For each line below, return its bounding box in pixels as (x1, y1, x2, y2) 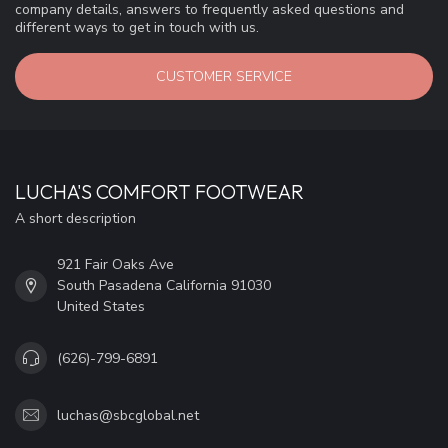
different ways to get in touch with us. (15, 17, 259, 37)
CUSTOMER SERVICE (156, 67, 292, 87)
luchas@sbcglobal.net (57, 405, 199, 425)
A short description (15, 209, 136, 229)
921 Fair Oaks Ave (57, 255, 174, 275)
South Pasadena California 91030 (57, 276, 271, 296)
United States (57, 297, 145, 317)
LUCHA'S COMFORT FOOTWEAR (15, 179, 304, 205)
